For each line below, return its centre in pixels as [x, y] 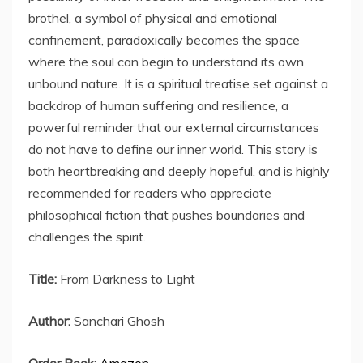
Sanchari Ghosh [117, 321]
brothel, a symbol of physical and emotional [153, 18]
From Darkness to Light [126, 279]
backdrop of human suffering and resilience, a [158, 106]
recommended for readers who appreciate [150, 193]
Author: [49, 321]
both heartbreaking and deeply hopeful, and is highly [179, 171]
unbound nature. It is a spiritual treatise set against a [178, 84]
